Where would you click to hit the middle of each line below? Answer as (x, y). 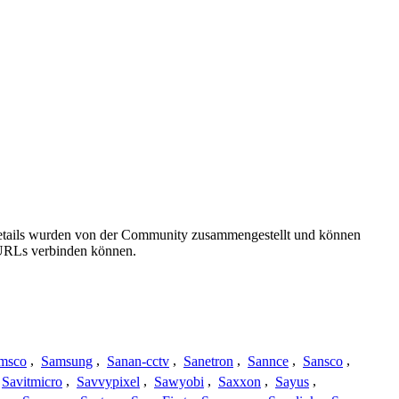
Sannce (268, 361)
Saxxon (240, 381)
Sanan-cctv (138, 361)
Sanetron (208, 361)
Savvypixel (108, 381)
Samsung (67, 361)
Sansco (323, 361)
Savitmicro (32, 381)
